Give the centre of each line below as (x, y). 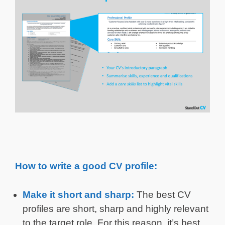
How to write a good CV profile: (86, 166)
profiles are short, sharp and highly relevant (116, 208)
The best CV (164, 194)
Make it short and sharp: (80, 194)
